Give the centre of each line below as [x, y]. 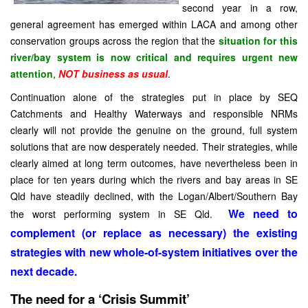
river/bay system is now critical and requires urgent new [154, 57]
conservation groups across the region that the [114, 41]
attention [32, 74]
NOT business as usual [113, 74]
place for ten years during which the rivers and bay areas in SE [154, 179]
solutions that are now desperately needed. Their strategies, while [154, 146]
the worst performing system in [92, 214]
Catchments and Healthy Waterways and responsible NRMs [154, 113]
